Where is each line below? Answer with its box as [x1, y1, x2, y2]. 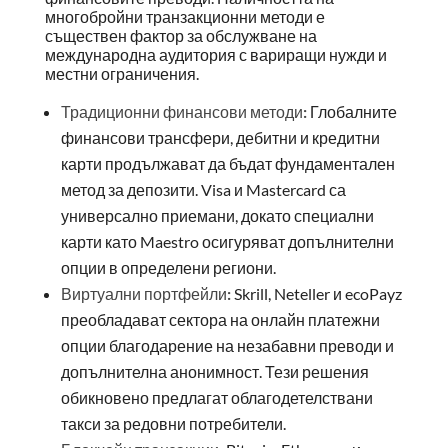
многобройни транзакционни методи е [44, 6, 325, 26]
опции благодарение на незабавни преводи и [60, 335, 394, 355]
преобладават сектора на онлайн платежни [60, 309, 380, 329]
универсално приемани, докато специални [60, 205, 374, 225]
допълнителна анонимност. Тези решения [60, 361, 369, 381]
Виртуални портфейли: [60, 283, 231, 303]
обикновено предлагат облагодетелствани [60, 387, 373, 407]
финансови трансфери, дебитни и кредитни [60, 127, 380, 147]
